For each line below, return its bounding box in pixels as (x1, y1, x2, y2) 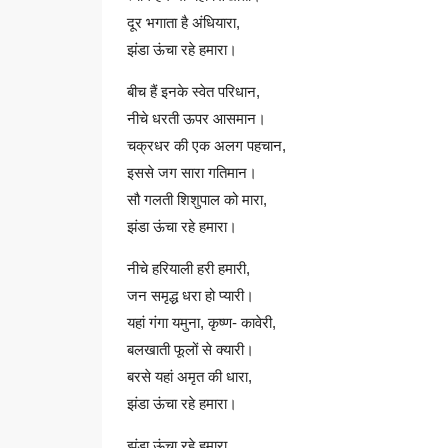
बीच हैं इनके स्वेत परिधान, (127, 83, 260, 100)
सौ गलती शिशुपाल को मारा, (127, 191, 267, 208)
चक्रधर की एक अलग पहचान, (127, 137, 286, 154)
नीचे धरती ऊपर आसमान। (127, 110, 266, 127)
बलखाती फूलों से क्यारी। (127, 341, 254, 358)
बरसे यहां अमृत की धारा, (127, 368, 252, 385)
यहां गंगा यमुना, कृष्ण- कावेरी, (127, 314, 276, 331)
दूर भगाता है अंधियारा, (127, 14, 240, 31)
